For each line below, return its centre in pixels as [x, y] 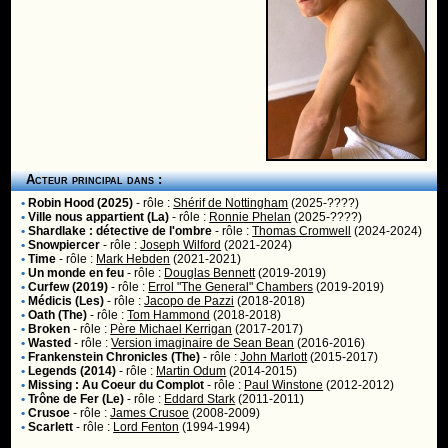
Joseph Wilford [181, 245]
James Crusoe [150, 413]
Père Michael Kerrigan [171, 329]
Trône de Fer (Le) [76, 399]
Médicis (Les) [66, 301]
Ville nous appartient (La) [99, 217]
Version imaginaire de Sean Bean [203, 343]
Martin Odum [191, 371]
